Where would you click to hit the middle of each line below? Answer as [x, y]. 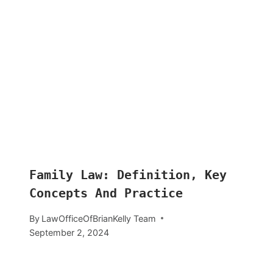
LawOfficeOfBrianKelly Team [99, 218]
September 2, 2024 [69, 232]
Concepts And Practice [106, 193]
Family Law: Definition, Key [128, 175]
